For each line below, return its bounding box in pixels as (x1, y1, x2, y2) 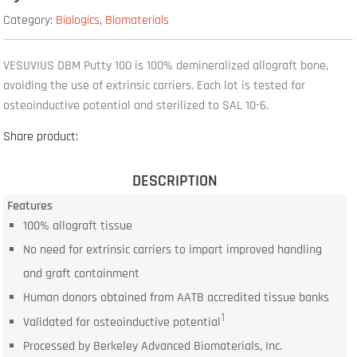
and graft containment (22, 265, 139, 283)
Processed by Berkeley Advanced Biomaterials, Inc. (22, 338, 282, 355)
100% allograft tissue (22, 218, 132, 235)
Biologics (56, 11, 100, 29)
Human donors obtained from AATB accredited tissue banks (22, 289, 329, 307)
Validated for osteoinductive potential (22, 314, 221, 331)
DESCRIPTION (132, 170, 218, 191)
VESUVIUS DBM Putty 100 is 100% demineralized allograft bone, (3, 57, 329, 74)
